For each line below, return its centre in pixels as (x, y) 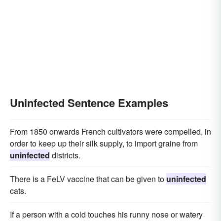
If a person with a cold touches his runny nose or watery (106, 214)
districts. (65, 155)
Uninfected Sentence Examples (89, 103)
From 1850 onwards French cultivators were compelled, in (110, 131)
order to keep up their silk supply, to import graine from (104, 143)
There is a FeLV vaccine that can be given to (88, 179)
